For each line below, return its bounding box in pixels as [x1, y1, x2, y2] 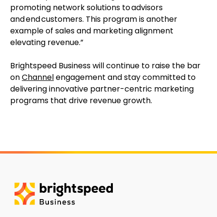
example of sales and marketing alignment [10, 25, 173, 36]
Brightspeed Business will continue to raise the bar [10, 60, 201, 71]
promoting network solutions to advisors [10, 1, 163, 13]
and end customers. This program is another [10, 13, 177, 25]
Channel [22, 71, 54, 83]
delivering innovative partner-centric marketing [10, 83, 194, 94]
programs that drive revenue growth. [10, 94, 152, 106]
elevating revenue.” [10, 36, 85, 48]
